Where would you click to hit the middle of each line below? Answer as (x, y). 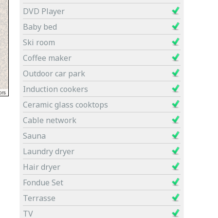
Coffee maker (47, 58)
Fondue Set (43, 182)
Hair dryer (42, 167)
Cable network (50, 120)
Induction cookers (55, 89)
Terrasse (39, 198)
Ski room (39, 42)
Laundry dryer (49, 151)
